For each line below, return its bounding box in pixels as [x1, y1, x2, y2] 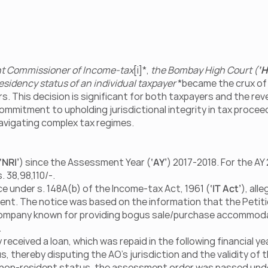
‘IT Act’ [210, 182, 241, 195]
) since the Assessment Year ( [19, 156, 151, 169]
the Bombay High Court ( [151, 63, 258, 77]
